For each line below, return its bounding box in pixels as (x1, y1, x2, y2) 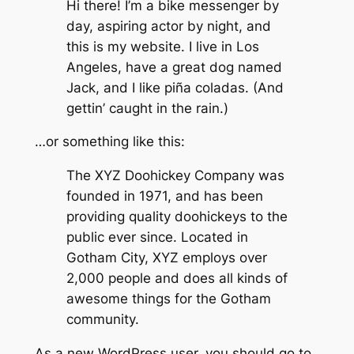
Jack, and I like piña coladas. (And (66, 79, 284, 96)
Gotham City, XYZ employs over (66, 250, 267, 266)
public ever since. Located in (66, 229, 248, 246)
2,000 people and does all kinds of (66, 270, 288, 287)
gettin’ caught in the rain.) (66, 100, 228, 116)
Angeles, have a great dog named (66, 58, 282, 75)
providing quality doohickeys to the (66, 209, 288, 225)
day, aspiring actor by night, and (66, 17, 271, 34)
